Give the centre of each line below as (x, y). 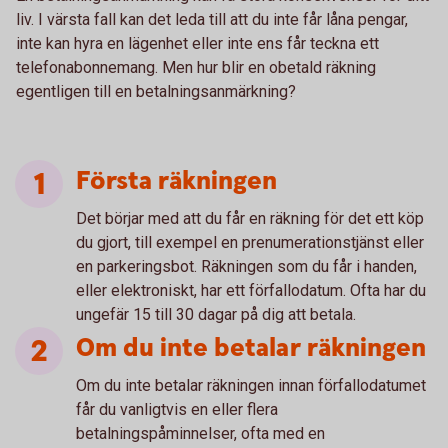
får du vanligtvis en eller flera (177, 409)
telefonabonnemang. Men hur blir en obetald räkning (196, 67)
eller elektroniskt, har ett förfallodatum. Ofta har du (251, 290)
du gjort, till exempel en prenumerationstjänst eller (250, 242)
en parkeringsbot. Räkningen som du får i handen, (246, 266)
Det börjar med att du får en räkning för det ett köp (250, 218)
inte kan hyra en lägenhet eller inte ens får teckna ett (197, 43)
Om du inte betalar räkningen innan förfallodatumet (251, 385)
